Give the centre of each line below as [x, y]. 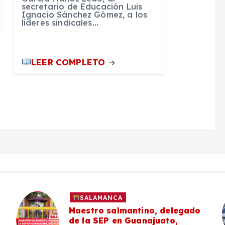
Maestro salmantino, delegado [135, 211]
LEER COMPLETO [70, 62]
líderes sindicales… [60, 23]
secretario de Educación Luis [82, 7]
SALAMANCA [101, 197]
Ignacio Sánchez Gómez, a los [84, 15]
